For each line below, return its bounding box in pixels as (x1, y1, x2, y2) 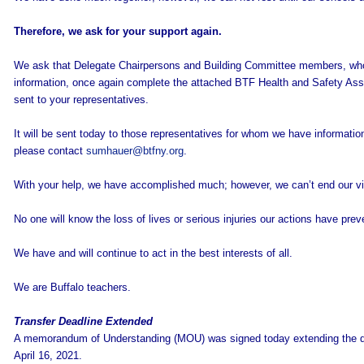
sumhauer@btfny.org (85, 145, 184, 157)
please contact (13, 145, 86, 157)
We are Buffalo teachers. (13, 281, 131, 293)
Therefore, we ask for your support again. (13, 25, 222, 37)
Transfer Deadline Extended (13, 315, 153, 327)
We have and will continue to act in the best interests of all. (13, 247, 292, 259)
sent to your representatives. (13, 93, 149, 106)
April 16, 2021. (13, 349, 82, 362)
